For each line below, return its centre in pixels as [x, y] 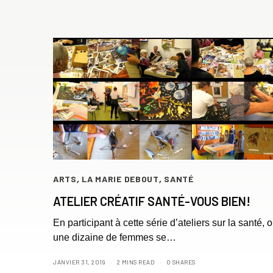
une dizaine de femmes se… [115, 237]
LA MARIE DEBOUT [120, 179]
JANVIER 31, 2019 [79, 262]
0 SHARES [181, 262]
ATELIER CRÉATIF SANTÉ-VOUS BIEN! [152, 201]
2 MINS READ [136, 262]
